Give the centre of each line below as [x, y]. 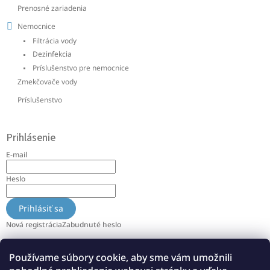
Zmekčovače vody [47, 81]
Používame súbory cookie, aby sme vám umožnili [121, 257]
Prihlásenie [31, 137]
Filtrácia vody [54, 40]
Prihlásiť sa [41, 208]
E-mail [17, 154]
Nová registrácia [34, 224]
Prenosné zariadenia [52, 8]
